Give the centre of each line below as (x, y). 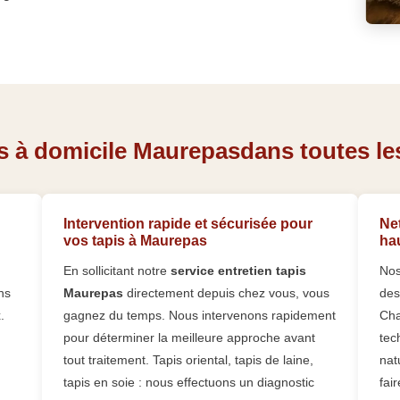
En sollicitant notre (117, 271)
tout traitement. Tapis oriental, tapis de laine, (189, 360)
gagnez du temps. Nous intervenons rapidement (200, 316)
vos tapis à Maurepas (136, 241)
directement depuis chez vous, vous (227, 293)
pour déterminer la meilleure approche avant (190, 338)
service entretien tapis (239, 271)
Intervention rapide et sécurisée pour (188, 224)
